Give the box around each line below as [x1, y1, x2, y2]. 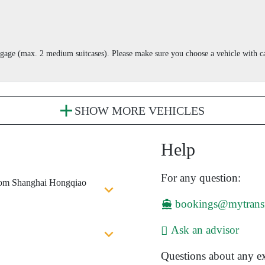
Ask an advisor [171, 224, 239, 237]
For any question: [161, 172, 241, 185]
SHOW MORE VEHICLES [75, 104, 205, 118]
